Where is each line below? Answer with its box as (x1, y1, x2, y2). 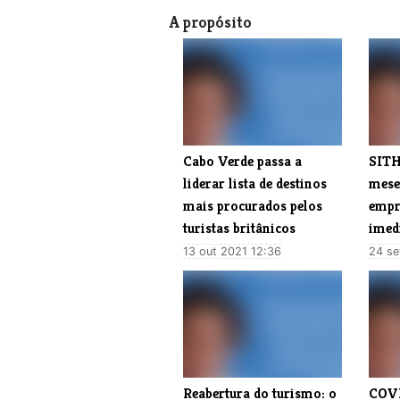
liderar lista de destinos (183, 173, 327, 193)
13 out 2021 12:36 (183, 244, 281, 258)
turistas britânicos (183, 218, 296, 237)
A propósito (170, 12, 252, 32)
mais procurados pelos (183, 196, 322, 215)
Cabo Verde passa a (183, 151, 302, 171)
